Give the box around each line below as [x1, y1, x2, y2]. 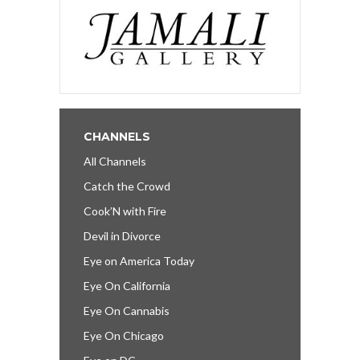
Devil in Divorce [84, 228, 161, 243]
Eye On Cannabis [84, 303, 170, 317]
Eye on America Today [84, 253, 194, 268]
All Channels [84, 153, 146, 168]
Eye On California [84, 278, 170, 292]
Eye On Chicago [84, 328, 164, 342]
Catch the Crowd [84, 178, 170, 193]
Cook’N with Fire [84, 203, 166, 218]
